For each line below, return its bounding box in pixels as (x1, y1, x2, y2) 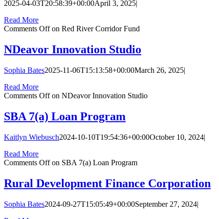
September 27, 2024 (135, 199, 197, 208)
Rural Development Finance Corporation (4, 176, 211, 190)
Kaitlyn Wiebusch (4, 133, 59, 142)
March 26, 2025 (134, 66, 184, 75)
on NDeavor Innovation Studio (50, 91, 148, 100)
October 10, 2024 (150, 133, 204, 142)
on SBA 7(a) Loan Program (50, 158, 137, 167)
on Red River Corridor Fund (50, 24, 140, 33)
